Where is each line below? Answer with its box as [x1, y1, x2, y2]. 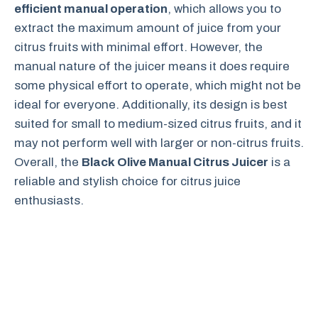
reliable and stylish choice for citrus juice [14, 174, 241, 188]
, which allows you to [168, 1, 281, 16]
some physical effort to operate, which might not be [14, 78, 301, 92]
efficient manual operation [14, 1, 168, 16]
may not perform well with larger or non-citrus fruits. [14, 136, 304, 150]
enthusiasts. [14, 193, 84, 207]
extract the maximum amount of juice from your [14, 21, 281, 35]
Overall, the [14, 155, 82, 169]
